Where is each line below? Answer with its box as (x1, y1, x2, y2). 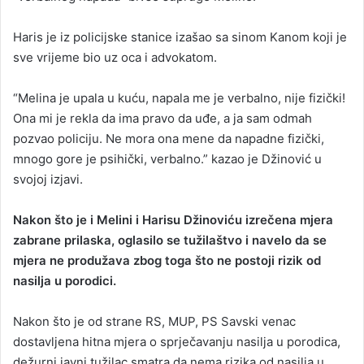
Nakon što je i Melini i (13, 211, 139, 227)
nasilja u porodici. (13, 272, 116, 288)
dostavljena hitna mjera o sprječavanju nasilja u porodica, (13, 333, 340, 349)
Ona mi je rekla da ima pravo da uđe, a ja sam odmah (13, 110, 312, 126)
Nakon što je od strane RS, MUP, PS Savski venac (13, 313, 296, 329)
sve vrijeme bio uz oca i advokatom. (13, 49, 217, 65)
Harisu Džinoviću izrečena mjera (142, 211, 333, 227)
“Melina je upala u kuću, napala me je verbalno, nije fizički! (13, 89, 345, 106)
